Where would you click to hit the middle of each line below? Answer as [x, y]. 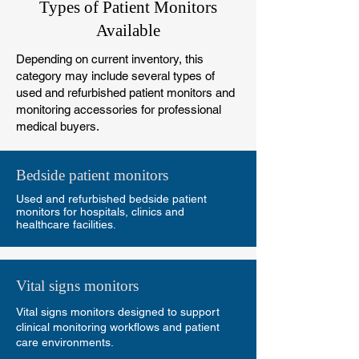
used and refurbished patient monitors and [125, 93]
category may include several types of [115, 76]
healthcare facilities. [66, 225]
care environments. [65, 343]
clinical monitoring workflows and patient [118, 327]
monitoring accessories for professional [119, 110]
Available [128, 31]
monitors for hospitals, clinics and [100, 212]
